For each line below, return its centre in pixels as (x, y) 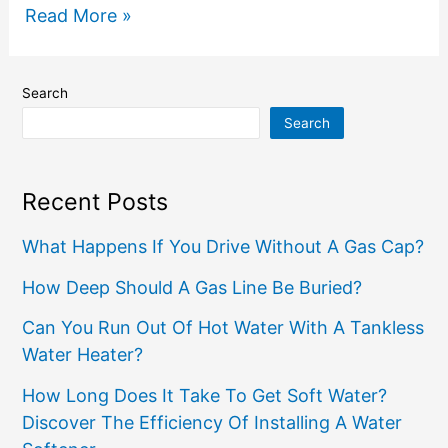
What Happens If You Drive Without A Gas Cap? (223, 247)
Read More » (78, 15)
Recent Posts (95, 201)
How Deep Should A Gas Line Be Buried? (192, 287)
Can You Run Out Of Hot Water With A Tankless (223, 328)
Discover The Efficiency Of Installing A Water (212, 422)
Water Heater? (83, 355)
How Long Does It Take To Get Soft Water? (205, 395)
